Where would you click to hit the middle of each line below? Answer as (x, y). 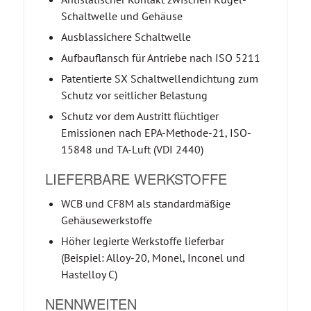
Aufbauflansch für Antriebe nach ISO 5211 (160, 57)
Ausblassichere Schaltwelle (126, 36)
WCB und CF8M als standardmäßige (145, 203)
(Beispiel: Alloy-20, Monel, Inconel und (153, 257)
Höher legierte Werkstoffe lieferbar (142, 241)
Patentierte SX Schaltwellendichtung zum (159, 78)
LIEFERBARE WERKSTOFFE (136, 178)
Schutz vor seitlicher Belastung (134, 95)
